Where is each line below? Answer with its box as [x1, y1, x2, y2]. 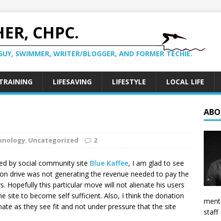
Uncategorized [28, 136, 78, 145]
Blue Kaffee [90, 158, 128, 168]
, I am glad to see [128, 158, 184, 168]
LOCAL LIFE [166, 77, 204, 86]
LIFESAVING [53, 77, 92, 86]
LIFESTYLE [112, 77, 146, 86]
